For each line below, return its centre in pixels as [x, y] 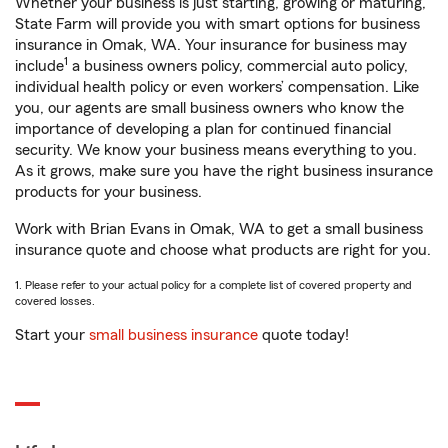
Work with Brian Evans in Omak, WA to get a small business [219, 229]
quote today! [303, 335]
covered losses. [55, 301]
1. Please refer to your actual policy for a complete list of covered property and [213, 285]
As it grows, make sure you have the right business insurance [224, 171]
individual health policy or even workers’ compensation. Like [217, 87]
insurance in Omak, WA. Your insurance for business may [211, 45]
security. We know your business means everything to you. [216, 150]
